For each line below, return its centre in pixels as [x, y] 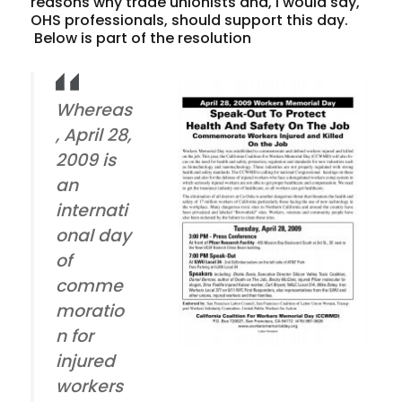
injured [86, 361]
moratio [90, 310]
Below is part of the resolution [141, 38]
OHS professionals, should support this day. [190, 20]
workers [90, 386]
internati [92, 210]
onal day [94, 235]
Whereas [94, 109]
